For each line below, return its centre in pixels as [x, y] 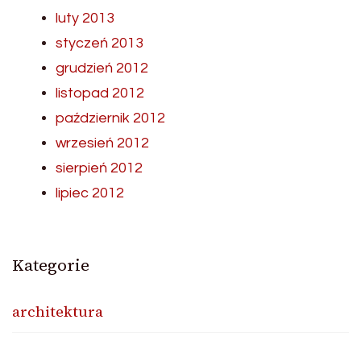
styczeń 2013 [100, 43]
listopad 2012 [100, 93]
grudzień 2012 [102, 68]
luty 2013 [85, 18]
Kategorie [51, 265]
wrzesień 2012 [102, 143]
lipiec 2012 [90, 193]
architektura [58, 311]
